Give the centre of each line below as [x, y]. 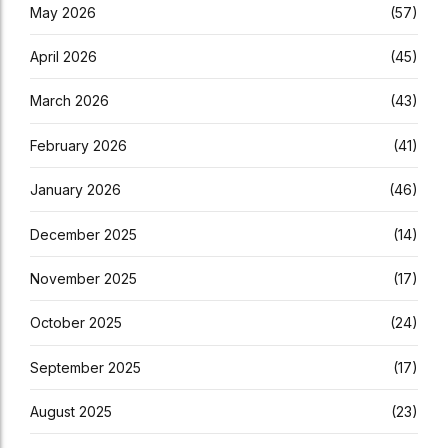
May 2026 [63, 12]
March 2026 [69, 101]
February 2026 [78, 145]
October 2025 [76, 323]
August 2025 [71, 412]
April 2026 [63, 57]
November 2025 [83, 278]
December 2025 [83, 234]
